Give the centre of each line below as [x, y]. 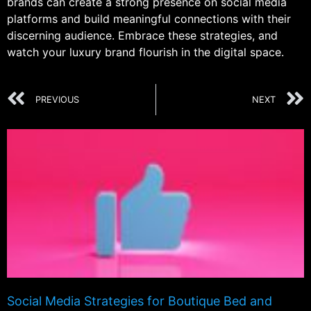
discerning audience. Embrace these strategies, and [142, 35]
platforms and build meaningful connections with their [149, 18]
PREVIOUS [57, 100]
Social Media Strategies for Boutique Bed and [140, 301]
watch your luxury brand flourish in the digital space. [145, 52]
